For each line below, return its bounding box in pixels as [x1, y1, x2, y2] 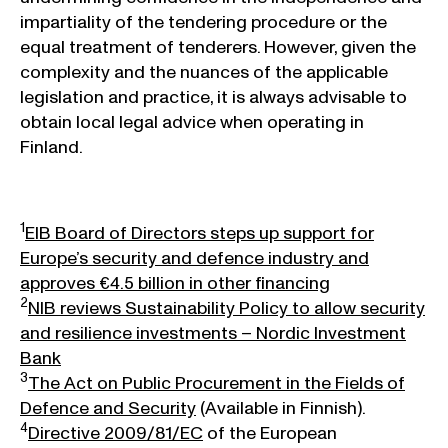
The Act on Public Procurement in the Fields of [28, 371, 405, 397]
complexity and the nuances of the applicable [20, 60, 388, 86]
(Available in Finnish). [196, 396, 366, 422]
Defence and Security [20, 396, 196, 422]
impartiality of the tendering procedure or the [20, 10, 387, 36]
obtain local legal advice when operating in [20, 110, 364, 136]
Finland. [20, 135, 83, 161]
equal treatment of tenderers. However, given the [20, 35, 416, 61]
